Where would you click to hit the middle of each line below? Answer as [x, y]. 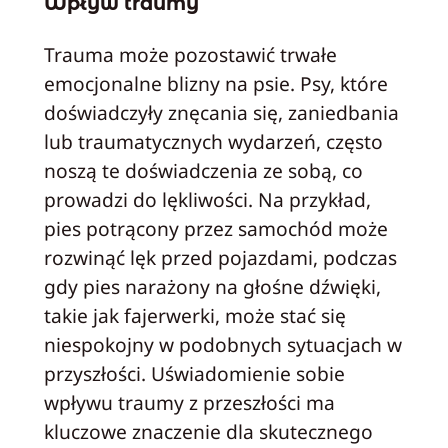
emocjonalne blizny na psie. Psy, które [215, 84]
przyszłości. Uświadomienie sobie [194, 374]
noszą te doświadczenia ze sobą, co [203, 171]
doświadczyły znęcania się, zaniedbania [221, 113]
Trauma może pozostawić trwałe [190, 55]
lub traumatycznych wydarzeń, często [213, 142]
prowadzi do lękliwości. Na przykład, [207, 200]
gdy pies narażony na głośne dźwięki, [212, 287]
